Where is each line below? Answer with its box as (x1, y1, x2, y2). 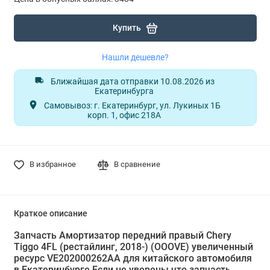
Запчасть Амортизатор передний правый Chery (13, 230, 231, 242)
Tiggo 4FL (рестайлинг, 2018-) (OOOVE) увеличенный (13, 241, 253, 253)
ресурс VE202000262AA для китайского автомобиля (13, 253, 252, 265)
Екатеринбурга (95, 86, 154, 96)
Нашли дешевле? (101, 52, 169, 63)
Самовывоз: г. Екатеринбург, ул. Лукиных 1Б (44, 101, 221, 111)
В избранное (29, 160, 76, 169)
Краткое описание (13, 209, 87, 219)
